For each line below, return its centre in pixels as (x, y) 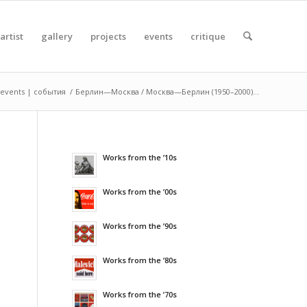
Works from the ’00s (140, 192)
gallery (57, 36)
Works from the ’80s (140, 260)
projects (108, 36)
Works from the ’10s (140, 157)
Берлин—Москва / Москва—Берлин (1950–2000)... (167, 91)
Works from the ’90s (140, 226)
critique (208, 36)
